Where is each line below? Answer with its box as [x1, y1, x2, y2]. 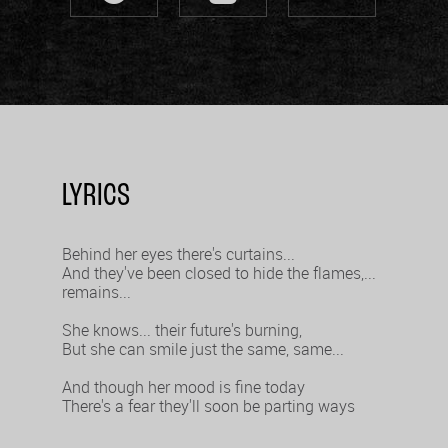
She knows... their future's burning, [62, 319, 303, 342]
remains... [62, 281, 132, 304]
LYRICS [62, 180, 131, 214]
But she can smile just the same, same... [62, 338, 345, 361]
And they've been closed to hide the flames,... [62, 262, 377, 285]
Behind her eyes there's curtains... [62, 243, 296, 266]
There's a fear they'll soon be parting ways [62, 395, 356, 418]
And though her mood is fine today [62, 376, 306, 399]
